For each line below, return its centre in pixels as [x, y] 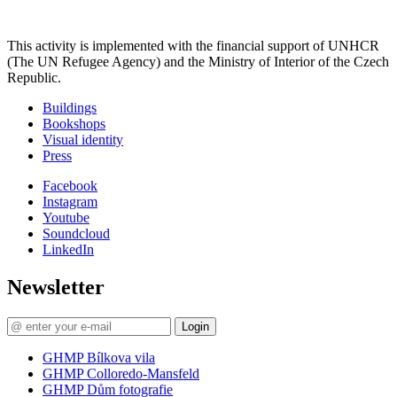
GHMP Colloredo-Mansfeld [121, 374]
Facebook [70, 186]
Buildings [70, 108]
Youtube [66, 218]
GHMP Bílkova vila [99, 358]
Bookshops [74, 124]
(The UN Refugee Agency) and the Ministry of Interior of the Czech [198, 62]
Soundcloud [76, 234]
